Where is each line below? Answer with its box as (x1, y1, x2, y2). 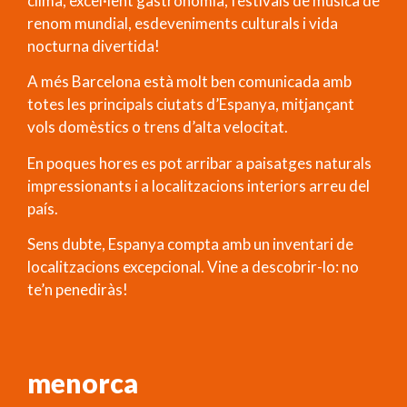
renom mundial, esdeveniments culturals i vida (27, 14, 338, 34)
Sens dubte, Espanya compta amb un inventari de (27, 234, 353, 254)
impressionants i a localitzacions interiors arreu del (27, 175, 370, 195)
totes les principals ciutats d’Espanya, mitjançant (27, 94, 354, 114)
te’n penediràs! (27, 280, 128, 300)
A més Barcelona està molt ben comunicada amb (27, 72, 352, 92)
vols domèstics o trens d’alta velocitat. (27, 117, 288, 137)
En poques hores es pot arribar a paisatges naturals (27, 153, 372, 173)
